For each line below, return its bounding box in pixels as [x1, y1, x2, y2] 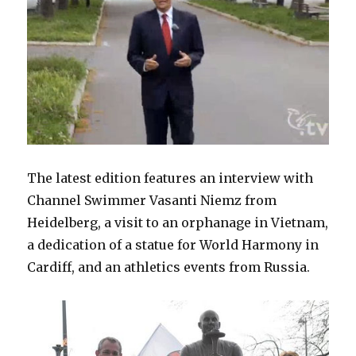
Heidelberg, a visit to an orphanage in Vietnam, [27, 215, 329, 231]
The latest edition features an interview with [27, 170, 314, 187]
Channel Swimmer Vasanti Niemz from [27, 192, 277, 209]
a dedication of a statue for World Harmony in [27, 237, 319, 253]
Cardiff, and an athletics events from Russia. [27, 259, 311, 276]
